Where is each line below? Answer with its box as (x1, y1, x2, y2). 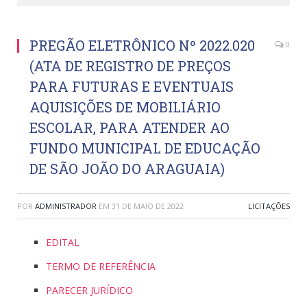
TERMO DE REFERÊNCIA (46, 260, 156, 273)
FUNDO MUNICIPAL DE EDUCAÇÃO (29, 139, 260, 158)
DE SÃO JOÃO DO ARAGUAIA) (29, 160, 225, 178)
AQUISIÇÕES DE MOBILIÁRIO (29, 98, 221, 116)
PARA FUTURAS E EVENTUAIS (29, 77, 234, 96)
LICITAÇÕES (248, 201, 290, 212)
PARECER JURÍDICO (46, 284, 133, 297)
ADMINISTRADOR (35, 201, 97, 212)
